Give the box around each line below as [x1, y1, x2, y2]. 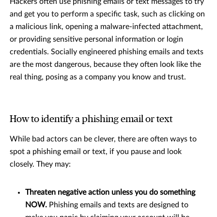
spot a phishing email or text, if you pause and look [10, 148, 182, 156]
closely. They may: [10, 160, 71, 169]
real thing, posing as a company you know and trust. [10, 73, 188, 81]
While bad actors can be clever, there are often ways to [10, 135, 197, 143]
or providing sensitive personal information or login [10, 35, 183, 44]
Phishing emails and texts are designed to [49, 201, 188, 209]
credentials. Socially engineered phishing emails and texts [10, 48, 203, 56]
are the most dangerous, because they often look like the [10, 61, 201, 69]
